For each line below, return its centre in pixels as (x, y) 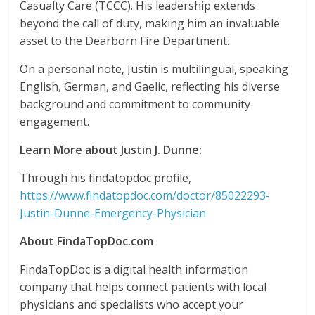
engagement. (55, 122)
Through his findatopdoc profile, (106, 178)
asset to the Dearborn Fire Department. (125, 41)
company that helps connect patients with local (143, 287)
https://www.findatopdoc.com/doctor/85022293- (145, 195)
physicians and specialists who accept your (132, 304)
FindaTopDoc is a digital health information (134, 269)
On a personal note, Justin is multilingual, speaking (154, 69)
